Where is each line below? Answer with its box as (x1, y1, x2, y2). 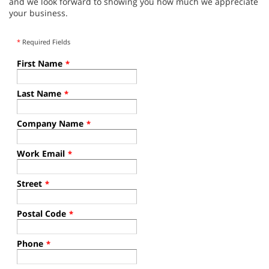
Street (17, 177, 42, 189)
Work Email (17, 147, 65, 159)
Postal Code (17, 207, 66, 219)
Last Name (17, 87, 61, 99)
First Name (17, 57, 62, 69)
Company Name (17, 117, 83, 129)
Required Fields (20, 37, 70, 46)
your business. (9, 7, 68, 19)
